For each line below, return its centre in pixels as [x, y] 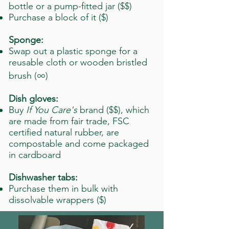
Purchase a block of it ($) [59, 17]
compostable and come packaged [79, 144]
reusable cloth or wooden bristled [78, 62]
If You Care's [53, 110]
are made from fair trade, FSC [69, 121]
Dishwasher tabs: [43, 177]
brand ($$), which [114, 110]
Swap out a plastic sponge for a [73, 51]
